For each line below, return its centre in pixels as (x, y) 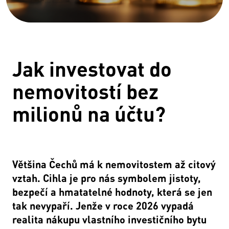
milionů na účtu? (89, 113)
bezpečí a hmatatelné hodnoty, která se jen (112, 192)
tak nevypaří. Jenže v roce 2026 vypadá (103, 205)
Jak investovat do (92, 68)
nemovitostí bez (85, 91)
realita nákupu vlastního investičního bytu (109, 219)
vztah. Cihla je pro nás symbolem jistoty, (107, 178)
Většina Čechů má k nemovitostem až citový (114, 164)
